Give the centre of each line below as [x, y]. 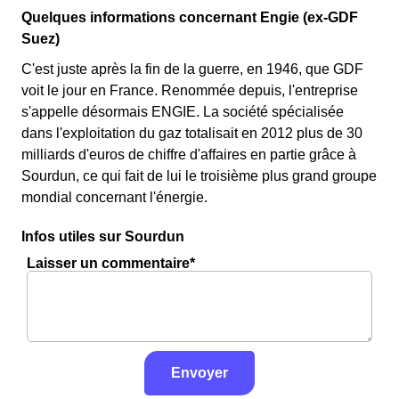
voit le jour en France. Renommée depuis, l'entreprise [190, 90]
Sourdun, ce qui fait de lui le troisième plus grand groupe [199, 176]
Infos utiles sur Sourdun [103, 236]
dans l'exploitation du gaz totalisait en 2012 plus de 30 [192, 133]
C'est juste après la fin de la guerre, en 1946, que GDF [192, 69]
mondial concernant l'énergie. [114, 197]
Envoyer [199, 373]
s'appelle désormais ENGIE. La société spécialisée [183, 112]
